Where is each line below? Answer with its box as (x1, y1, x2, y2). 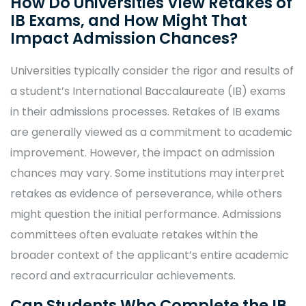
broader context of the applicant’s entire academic (10, 247, 289, 263)
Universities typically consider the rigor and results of (10, 63, 294, 79)
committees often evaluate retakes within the (10, 227, 258, 242)
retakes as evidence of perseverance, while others (10, 186, 282, 201)
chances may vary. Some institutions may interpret (10, 165, 285, 181)
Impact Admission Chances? (10, 27, 238, 49)
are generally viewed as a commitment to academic (10, 124, 292, 140)
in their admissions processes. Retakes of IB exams (10, 104, 280, 120)
